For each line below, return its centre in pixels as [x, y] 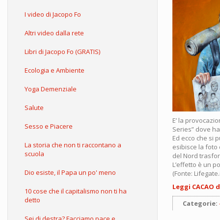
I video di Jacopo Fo [53, 14]
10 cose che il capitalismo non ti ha [76, 191]
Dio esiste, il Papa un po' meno [70, 172]
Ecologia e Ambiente [55, 70]
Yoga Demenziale [51, 89]
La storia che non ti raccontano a [73, 145]
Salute [34, 108]
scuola [34, 154]
